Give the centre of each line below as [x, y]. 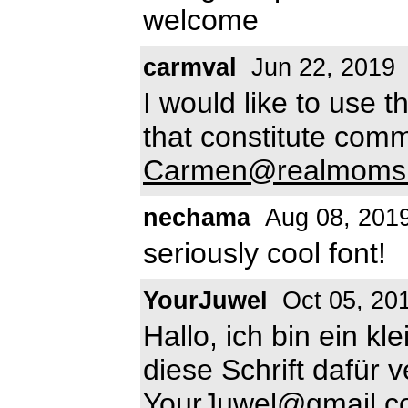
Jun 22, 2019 [320, 67]
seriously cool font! [265, 253]
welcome [201, 20]
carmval [190, 67]
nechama [197, 217]
